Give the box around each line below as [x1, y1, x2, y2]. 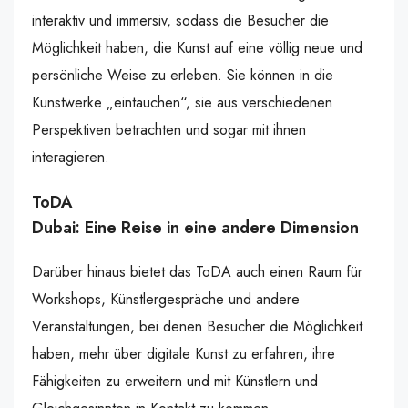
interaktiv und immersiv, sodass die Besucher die [32, 10, 329, 31]
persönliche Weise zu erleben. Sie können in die [32, 65, 333, 86]
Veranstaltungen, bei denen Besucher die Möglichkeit [32, 316, 362, 337]
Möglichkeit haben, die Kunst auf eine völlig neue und [32, 37, 362, 58]
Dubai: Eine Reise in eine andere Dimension [32, 216, 359, 240]
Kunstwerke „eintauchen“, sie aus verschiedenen [32, 92, 332, 113]
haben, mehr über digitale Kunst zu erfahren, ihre [32, 343, 335, 364]
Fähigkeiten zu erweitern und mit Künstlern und [32, 371, 318, 392]
